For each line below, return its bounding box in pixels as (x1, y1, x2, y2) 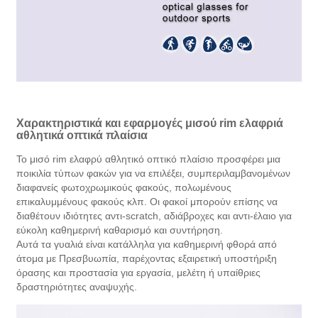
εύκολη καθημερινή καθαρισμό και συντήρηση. (16, 224, 224, 236)
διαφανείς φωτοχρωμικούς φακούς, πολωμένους (16, 182, 232, 194)
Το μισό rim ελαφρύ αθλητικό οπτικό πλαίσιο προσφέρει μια (16, 153, 281, 165)
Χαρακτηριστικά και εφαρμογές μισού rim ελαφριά (16, 117, 284, 130)
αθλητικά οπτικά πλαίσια (16, 129, 148, 142)
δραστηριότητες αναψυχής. (16, 281, 138, 293)
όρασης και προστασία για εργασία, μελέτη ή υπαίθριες (16, 267, 261, 279)
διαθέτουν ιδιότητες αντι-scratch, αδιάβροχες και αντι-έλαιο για (16, 210, 292, 222)
